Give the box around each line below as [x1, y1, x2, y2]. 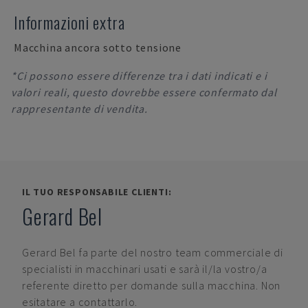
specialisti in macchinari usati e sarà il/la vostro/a [22, 262, 267, 276]
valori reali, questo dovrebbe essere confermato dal [11, 85, 277, 99]
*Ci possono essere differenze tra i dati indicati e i [11, 69, 267, 82]
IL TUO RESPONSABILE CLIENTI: [22, 186, 172, 198]
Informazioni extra [14, 10, 125, 34]
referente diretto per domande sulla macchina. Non [22, 278, 281, 292]
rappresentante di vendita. [11, 102, 148, 115]
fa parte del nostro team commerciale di [78, 245, 284, 259]
